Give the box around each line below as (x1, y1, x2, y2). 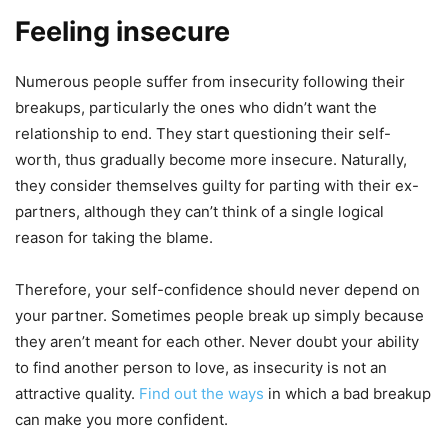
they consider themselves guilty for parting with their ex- (15, 175, 419, 195)
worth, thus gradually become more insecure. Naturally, (15, 149, 407, 169)
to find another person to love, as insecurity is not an (15, 357, 387, 377)
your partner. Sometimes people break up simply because (15, 305, 424, 325)
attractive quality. (15, 383, 139, 403)
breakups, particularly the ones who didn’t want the (15, 97, 377, 117)
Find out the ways (139, 383, 264, 403)
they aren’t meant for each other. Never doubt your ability (15, 331, 419, 351)
